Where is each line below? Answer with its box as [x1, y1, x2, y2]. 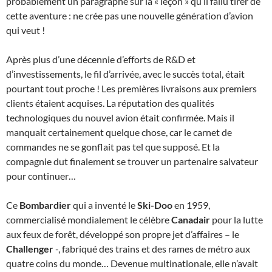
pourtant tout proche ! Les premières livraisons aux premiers [6, 82, 257, 94]
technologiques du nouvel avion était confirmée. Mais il [6, 111, 234, 123]
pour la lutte [210, 213, 263, 225]
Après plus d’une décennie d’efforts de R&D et [6, 53, 195, 65]
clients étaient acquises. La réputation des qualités [6, 97, 214, 109]
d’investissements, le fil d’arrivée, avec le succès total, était [6, 67, 245, 80]
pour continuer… [6, 169, 76, 182]
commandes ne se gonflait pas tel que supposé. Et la [6, 140, 220, 152]
